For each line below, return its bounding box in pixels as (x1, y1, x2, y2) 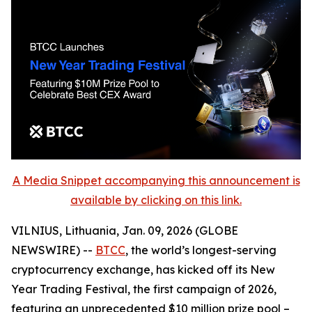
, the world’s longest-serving (125, 243, 276, 257)
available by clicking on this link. (70, 193, 242, 207)
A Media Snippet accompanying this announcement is (12, 173, 300, 187)
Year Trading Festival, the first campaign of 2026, (11, 282, 276, 296)
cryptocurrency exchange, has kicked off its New (11, 263, 275, 276)
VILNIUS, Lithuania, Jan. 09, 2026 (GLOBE (11, 224, 238, 237)
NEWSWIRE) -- (11, 243, 95, 257)
